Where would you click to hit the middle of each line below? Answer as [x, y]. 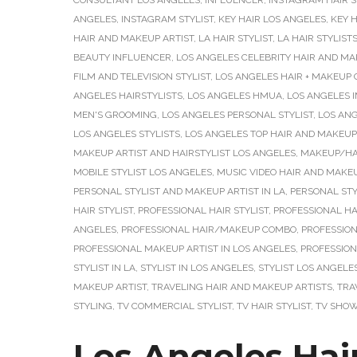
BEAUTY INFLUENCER [122, 57]
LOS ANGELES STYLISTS [127, 134]
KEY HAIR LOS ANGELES [272, 19]
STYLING [93, 306]
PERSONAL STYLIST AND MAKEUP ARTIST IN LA [179, 191]
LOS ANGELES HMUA [235, 96]
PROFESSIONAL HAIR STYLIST [203, 210]
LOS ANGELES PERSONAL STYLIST [237, 115]
